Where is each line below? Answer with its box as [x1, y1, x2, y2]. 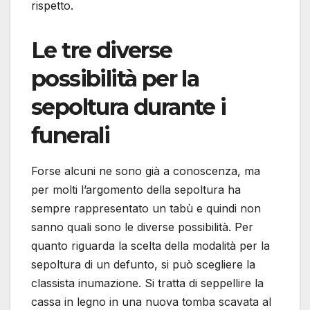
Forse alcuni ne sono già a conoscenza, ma [31, 164, 260, 179]
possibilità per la [31, 65, 199, 93]
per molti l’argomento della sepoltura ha [31, 183, 241, 197]
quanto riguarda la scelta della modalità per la [31, 239, 270, 253]
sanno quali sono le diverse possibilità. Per [31, 220, 253, 235]
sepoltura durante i [31, 93, 226, 121]
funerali [31, 122, 110, 149]
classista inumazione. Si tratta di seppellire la [31, 276, 264, 291]
